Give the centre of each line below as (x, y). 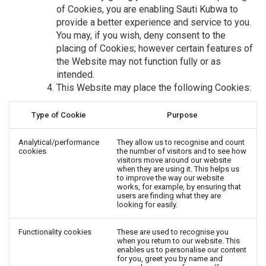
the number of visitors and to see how (182, 151)
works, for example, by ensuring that (179, 186)
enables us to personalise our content (182, 249)
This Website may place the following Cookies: (154, 87)
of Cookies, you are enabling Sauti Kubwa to (147, 9)
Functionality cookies (55, 232)
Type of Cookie (59, 115)
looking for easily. (147, 204)
